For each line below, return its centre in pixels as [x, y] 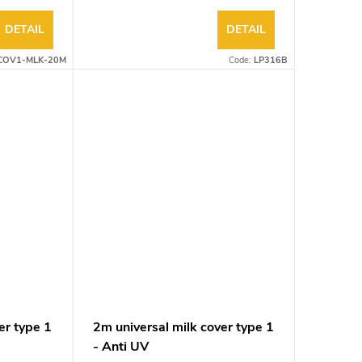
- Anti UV [120, 347]
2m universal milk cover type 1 [183, 328]
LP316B [270, 60]
